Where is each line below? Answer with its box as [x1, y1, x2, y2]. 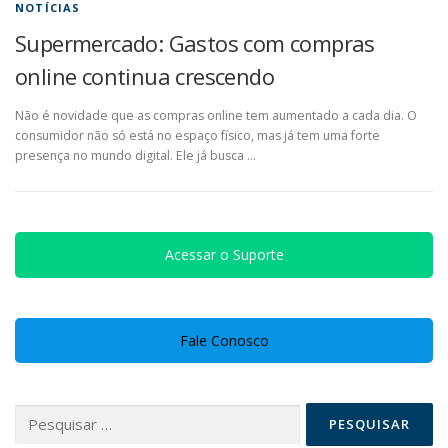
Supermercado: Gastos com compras [15, 28, 375, 58]
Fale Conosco [179, 331, 269, 351]
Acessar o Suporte [164, 245, 284, 265]
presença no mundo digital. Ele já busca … [15, 147, 256, 165]
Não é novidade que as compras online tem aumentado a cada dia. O [15, 107, 417, 125]
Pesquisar [14, 404, 71, 422]
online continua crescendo [15, 61, 274, 91]
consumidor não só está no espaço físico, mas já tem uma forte [15, 127, 380, 145]
